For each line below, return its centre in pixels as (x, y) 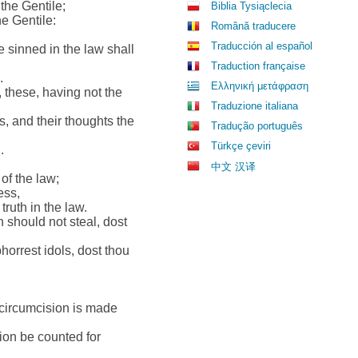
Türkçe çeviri (241, 146)
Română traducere (253, 26)
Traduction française (258, 66)
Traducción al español (262, 46)
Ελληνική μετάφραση (260, 86)
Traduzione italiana (255, 106)
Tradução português (257, 126)
